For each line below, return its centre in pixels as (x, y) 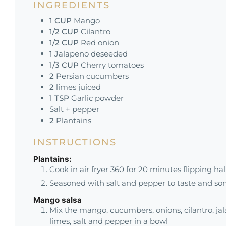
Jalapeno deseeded (91, 53)
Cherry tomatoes (112, 65)
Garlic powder (97, 98)
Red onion (100, 42)
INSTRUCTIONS (75, 143)
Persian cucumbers (92, 76)
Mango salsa (58, 200)
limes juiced (78, 87)
